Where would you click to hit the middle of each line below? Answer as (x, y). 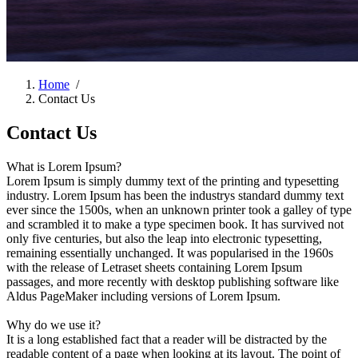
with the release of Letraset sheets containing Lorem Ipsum (154, 267)
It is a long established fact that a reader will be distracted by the (167, 339)
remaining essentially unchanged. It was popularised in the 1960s (170, 253)
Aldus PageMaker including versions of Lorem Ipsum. (143, 296)
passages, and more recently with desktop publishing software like (173, 281)
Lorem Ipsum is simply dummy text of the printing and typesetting (173, 181)
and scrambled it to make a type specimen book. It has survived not (175, 224)
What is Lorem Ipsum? (64, 166)
